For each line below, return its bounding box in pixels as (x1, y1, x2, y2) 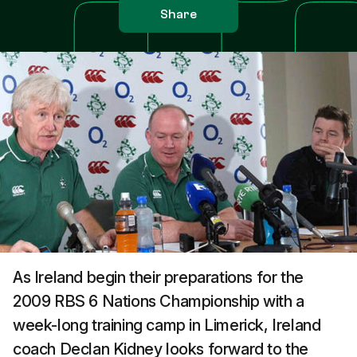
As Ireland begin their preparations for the (13, 268, 304, 287)
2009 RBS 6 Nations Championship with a (13, 292, 304, 311)
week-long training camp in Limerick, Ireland (13, 316, 321, 335)
